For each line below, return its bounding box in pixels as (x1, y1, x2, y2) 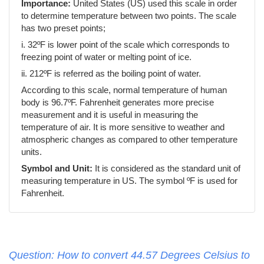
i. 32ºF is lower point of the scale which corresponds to (21, 39, 229, 49)
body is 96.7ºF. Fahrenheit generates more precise (21, 97, 214, 107)
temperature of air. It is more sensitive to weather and (21, 121, 225, 132)
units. (21, 146, 42, 157)
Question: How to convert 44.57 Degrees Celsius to (9, 249, 250, 261)
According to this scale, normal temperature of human (21, 84, 227, 95)
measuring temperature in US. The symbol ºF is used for (21, 175, 237, 186)
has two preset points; (21, 22, 105, 33)
